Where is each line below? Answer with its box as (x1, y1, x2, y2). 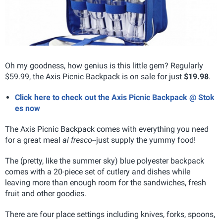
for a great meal (5, 135, 62, 145)
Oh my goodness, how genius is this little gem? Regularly (5, 60, 203, 70)
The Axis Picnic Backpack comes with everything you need (5, 124, 209, 134)
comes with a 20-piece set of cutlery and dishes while (5, 166, 190, 176)
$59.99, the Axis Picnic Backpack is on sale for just (5, 71, 184, 81)
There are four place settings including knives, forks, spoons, (5, 209, 215, 219)
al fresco (62, 135, 92, 145)
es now (15, 103, 40, 113)
